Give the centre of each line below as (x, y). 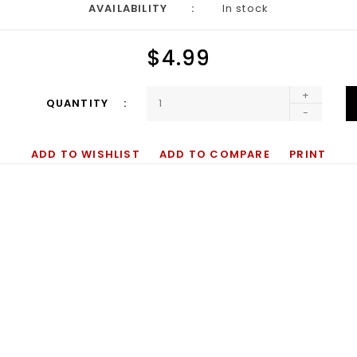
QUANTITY (79, 103)
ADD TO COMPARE (215, 154)
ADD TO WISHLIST (85, 154)
